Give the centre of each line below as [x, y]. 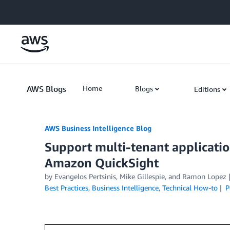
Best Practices [66, 188]
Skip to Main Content [39, 10]
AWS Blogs [46, 89]
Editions [207, 89]
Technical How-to [190, 188]
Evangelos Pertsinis [85, 176]
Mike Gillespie [142, 176]
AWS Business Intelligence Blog [98, 128]
